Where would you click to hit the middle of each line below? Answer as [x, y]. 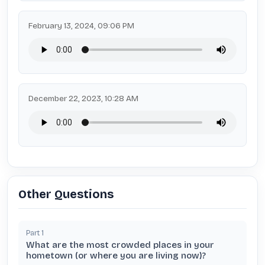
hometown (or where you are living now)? [116, 256]
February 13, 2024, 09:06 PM [81, 26]
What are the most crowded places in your [120, 245]
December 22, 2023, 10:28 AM [83, 98]
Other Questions [66, 194]
